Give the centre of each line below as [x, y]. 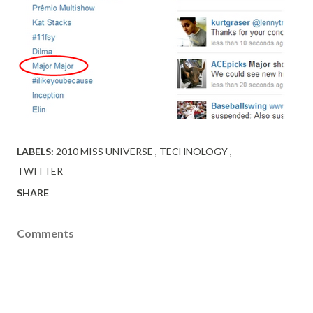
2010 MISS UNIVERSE [105, 151]
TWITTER [40, 171]
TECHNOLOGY [195, 151]
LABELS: [35, 151]
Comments [45, 233]
